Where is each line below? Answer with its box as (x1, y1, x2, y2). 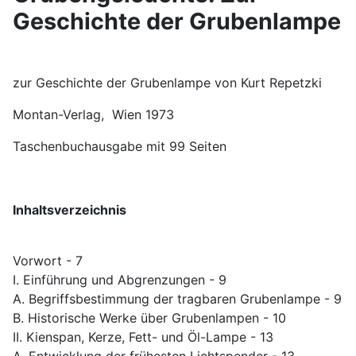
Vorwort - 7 (13, 253, 83, 269)
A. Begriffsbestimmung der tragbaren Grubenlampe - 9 (13, 291, 342, 308)
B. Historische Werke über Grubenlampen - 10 (13, 310, 286, 327)
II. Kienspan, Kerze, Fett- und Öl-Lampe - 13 (13, 329, 273, 346)
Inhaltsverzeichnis (13, 202, 126, 219)
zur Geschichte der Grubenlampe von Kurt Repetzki (13, 75, 322, 91)
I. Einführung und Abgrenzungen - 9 (13, 272, 226, 288)
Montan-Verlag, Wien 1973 (13, 106, 174, 123)
